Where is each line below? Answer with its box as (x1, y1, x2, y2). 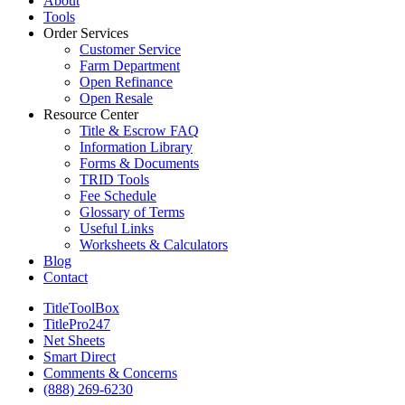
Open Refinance (80, 73, 173, 89)
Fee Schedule (80, 187, 156, 203)
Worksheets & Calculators (80, 236, 228, 252)
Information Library (80, 138, 193, 155)
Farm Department (80, 57, 180, 73)
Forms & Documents (80, 155, 199, 171)
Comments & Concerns (43, 364, 177, 381)
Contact (43, 268, 88, 285)
